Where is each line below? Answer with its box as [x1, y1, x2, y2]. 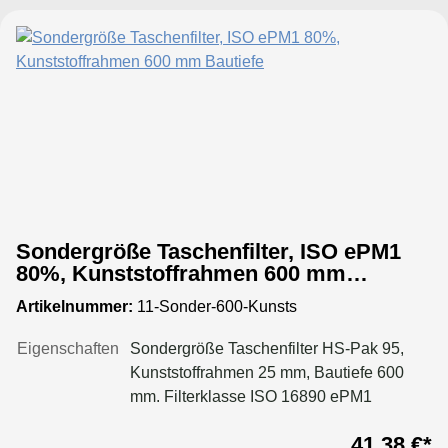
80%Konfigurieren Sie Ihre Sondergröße [130, 411, 415, 429]
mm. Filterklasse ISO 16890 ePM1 [130, 387, 372, 405]
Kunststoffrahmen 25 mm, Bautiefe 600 [130, 363, 404, 381]
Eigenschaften [17, 339, 119, 357]
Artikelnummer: [16, 297, 133, 315]
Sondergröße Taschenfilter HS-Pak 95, [130, 339, 404, 357]
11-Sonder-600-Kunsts [133, 297, 297, 315]
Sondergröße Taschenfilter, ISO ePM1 [16, 238, 401, 264]
